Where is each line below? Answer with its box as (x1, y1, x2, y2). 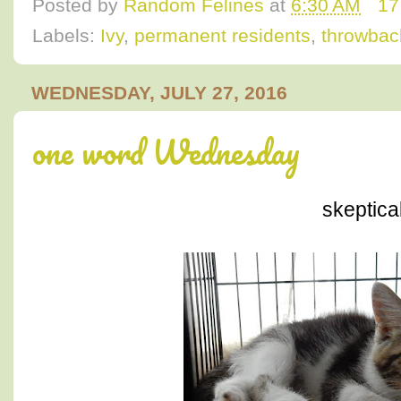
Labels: (32, 25, 100, 47)
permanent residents (134, 25, 311, 47)
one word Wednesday (32, 124, 300, 178)
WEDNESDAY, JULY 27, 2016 (31, 82, 287, 105)
